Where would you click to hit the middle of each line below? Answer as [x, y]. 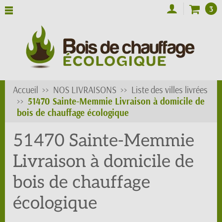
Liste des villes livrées [169, 90]
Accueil [26, 90]
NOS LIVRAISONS [85, 90]
